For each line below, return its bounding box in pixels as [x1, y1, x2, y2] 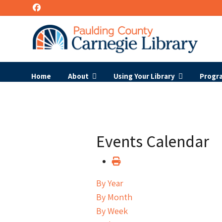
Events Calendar [96, 130, 209, 152]
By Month [96, 191, 132, 203]
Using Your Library [113, 71, 175, 81]
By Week [96, 205, 128, 217]
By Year [96, 177, 123, 189]
